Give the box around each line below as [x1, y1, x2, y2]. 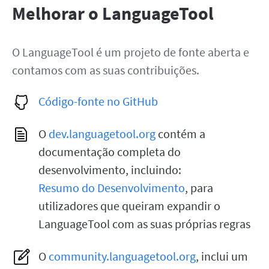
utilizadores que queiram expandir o [38, 198, 220, 213]
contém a [156, 126, 205, 141]
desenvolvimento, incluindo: [38, 162, 181, 177]
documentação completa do [38, 144, 181, 159]
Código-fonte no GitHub [38, 94, 158, 109]
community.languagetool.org [49, 249, 196, 264]
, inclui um [196, 249, 248, 264]
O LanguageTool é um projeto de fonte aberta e [12, 44, 249, 59]
